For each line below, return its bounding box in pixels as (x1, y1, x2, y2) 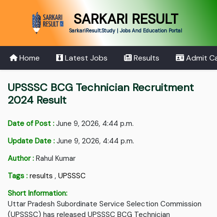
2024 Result (8, 93, 67, 108)
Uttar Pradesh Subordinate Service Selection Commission (8, 199, 202, 209)
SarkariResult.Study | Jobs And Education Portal (69, 27, 182, 34)
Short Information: (8, 188, 68, 199)
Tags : (8, 171, 28, 181)
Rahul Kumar (34, 154, 76, 164)
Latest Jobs (62, 52, 108, 63)
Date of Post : (8, 119, 55, 129)
